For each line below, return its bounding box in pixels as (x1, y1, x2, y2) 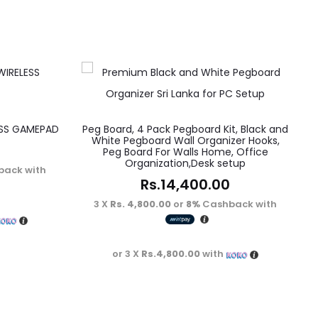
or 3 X (112, 247, 142, 261)
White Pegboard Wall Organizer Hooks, (91, 133, 280, 148)
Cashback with (200, 197, 278, 212)
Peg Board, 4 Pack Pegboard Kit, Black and (82, 122, 289, 137)
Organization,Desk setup (125, 156, 246, 171)
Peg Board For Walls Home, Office (102, 145, 268, 160)
